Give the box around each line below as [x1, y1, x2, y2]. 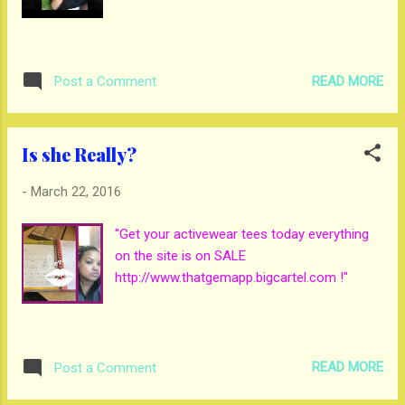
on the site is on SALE [115, 247, 247, 264]
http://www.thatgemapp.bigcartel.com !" [115, 268, 349, 286]
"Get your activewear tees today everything [115, 225, 370, 242]
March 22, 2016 [31, 184, 121, 201]
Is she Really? [22, 142, 137, 167]
